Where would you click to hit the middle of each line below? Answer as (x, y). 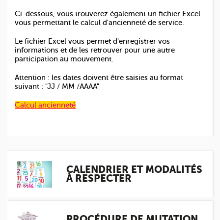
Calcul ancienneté (45, 105)
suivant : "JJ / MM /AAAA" (57, 86)
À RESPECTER (99, 179)
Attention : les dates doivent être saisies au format (99, 78)
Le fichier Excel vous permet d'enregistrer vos (92, 41)
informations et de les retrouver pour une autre (95, 50)
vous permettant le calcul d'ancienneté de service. (99, 23)
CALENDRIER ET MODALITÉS (134, 170)
